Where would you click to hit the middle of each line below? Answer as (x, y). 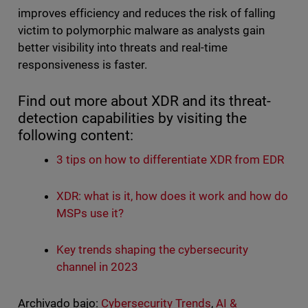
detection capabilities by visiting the (132, 119)
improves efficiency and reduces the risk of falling (147, 13)
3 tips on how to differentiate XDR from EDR (170, 160)
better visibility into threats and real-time (123, 48)
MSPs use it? (90, 213)
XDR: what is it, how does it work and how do (172, 196)
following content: (79, 136)
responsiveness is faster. (84, 65)
